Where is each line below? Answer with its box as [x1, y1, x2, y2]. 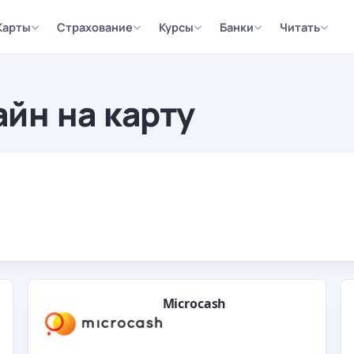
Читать [279, 19, 320, 35]
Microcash [162, 295, 227, 312]
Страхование [56, 19, 133, 35]
